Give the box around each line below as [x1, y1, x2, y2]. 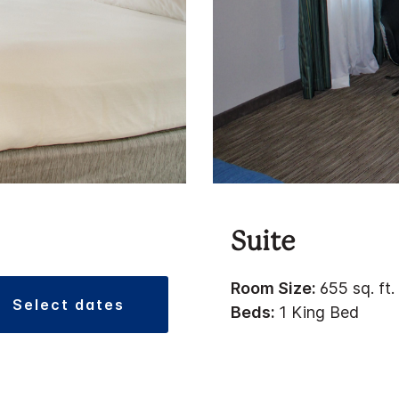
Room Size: [231, 278, 320, 297]
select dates [23, 295, 125, 313]
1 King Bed [279, 302, 359, 322]
